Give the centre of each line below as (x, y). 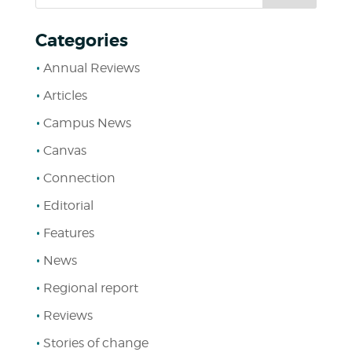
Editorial (68, 205)
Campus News (87, 123)
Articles (65, 95)
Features (68, 233)
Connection (79, 178)
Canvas (64, 150)
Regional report (90, 288)
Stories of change (95, 343)
